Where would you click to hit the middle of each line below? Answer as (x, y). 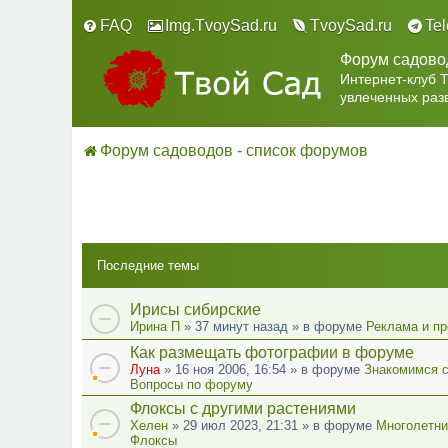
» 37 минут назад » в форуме (273, 326)
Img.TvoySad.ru (221, 25)
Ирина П (155, 326)
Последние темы (148, 265)
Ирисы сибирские (195, 309)
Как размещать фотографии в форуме (272, 352)
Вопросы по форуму (191, 384)
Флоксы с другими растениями (243, 408)
